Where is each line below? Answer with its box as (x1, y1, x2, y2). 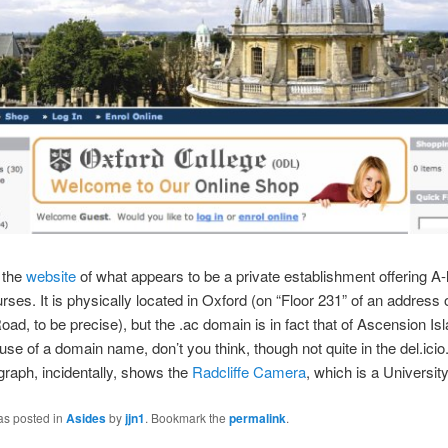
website (25, 265, 76, 287)
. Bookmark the (144, 408, 229, 426)
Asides (65, 408, 106, 427)
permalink (228, 408, 286, 427)
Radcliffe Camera (191, 361, 306, 383)
